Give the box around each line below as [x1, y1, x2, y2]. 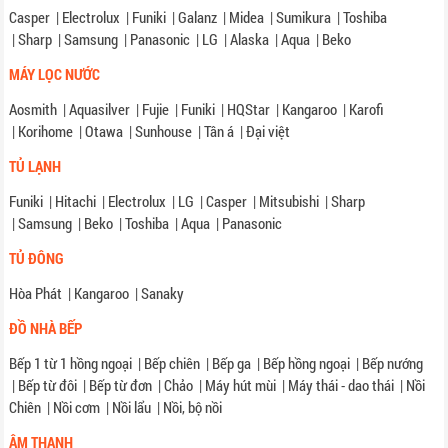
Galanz [178, 7, 218, 28]
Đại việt [246, 121, 291, 142]
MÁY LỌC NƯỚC [9, 64, 101, 85]
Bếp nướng [362, 353, 424, 374]
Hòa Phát [9, 283, 63, 304]
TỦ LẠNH [9, 156, 62, 177]
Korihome [18, 121, 74, 142]
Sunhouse [135, 121, 193, 142]
